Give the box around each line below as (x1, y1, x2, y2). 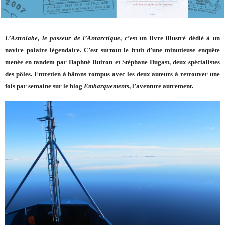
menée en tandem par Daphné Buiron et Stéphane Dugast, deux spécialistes (5, 58, 220, 66)
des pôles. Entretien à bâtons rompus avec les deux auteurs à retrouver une (5, 70, 220, 78)
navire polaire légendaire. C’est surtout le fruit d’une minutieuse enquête (5, 46, 220, 54)
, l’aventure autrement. (129, 82, 195, 90)
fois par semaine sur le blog (5, 82, 84, 90)
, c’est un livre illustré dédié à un (120, 34, 220, 42)
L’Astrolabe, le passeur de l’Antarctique (5, 34, 121, 42)
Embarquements (84, 82, 130, 90)
